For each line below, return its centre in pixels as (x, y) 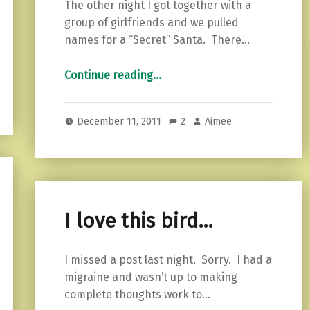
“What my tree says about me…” (165, 70)
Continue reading (108, 75)
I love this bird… (138, 221)
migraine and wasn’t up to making (151, 277)
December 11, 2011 (121, 121)
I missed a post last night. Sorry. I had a (168, 259)
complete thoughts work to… (137, 294)
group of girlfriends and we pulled (151, 23)
